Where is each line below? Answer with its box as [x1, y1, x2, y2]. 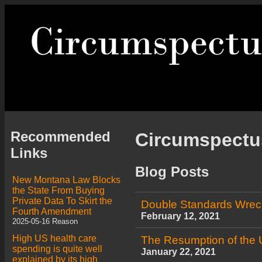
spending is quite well [12, 243, 102, 254]
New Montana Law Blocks [12, 174, 120, 185]
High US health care [12, 233, 96, 243]
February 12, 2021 [140, 211, 220, 221]
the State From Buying [12, 185, 105, 195]
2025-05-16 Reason [12, 216, 78, 226]
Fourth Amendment [12, 206, 91, 216]
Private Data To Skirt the [12, 195, 112, 206]
